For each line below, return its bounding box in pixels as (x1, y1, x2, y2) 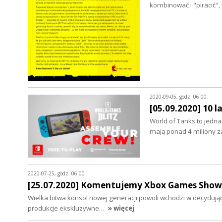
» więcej (108, 204, 134, 213)
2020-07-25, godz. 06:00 (28, 170, 85, 177)
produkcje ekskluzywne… (28, 204, 106, 213)
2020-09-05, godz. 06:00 (149, 93, 207, 100)
